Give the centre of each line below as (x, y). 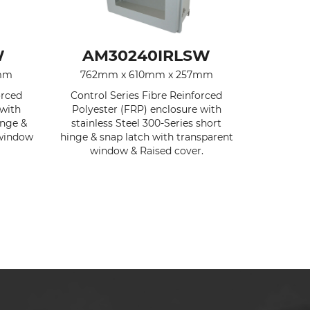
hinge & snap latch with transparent (146, 137)
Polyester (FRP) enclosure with (146, 109)
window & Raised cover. (146, 151)
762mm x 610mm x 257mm (146, 74)
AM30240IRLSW (147, 55)
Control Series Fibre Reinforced (147, 95)
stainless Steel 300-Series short (147, 123)
